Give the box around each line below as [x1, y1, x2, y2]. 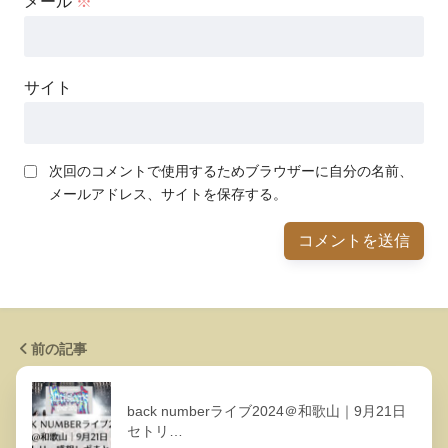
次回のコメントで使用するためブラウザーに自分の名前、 [49, 162, 413, 179]
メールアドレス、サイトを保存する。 [49, 185, 287, 202]
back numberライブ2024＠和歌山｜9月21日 [127, 402, 406, 419]
